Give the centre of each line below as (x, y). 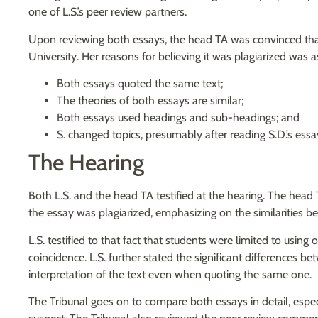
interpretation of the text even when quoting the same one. (170, 274)
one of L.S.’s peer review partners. (108, 12)
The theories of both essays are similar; (150, 101)
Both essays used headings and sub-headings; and (178, 118)
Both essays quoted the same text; (140, 84)
